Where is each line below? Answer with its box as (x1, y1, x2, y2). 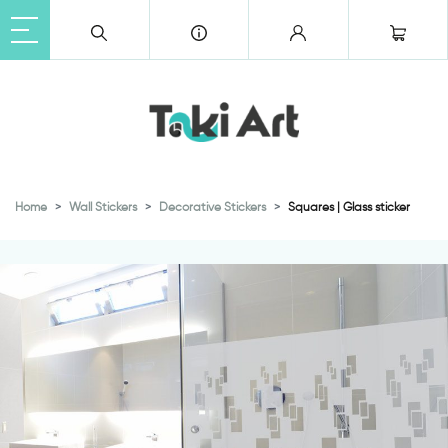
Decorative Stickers (159, 199, 266, 214)
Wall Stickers (69, 199, 137, 214)
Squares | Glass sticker (288, 199, 410, 214)
